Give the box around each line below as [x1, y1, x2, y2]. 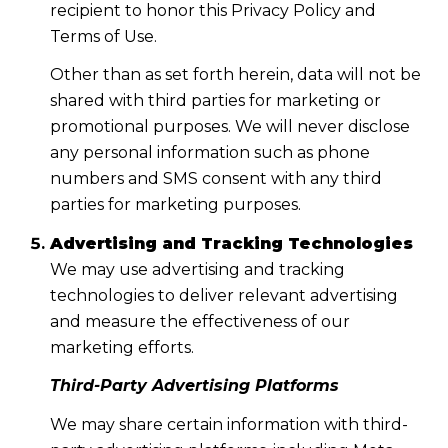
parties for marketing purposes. [49, 195, 301, 215]
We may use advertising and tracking [49, 259, 345, 279]
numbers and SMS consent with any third [49, 169, 382, 189]
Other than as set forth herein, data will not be [49, 65, 421, 85]
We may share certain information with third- [49, 414, 408, 434]
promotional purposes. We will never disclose [49, 117, 410, 137]
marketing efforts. [49, 337, 194, 357]
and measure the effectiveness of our [49, 311, 350, 331]
